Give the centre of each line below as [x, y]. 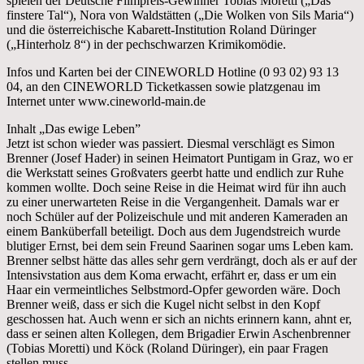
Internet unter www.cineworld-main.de [106, 101]
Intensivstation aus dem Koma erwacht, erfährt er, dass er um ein [171, 275]
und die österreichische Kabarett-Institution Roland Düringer [161, 29]
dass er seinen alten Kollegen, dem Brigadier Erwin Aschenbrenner [178, 333]
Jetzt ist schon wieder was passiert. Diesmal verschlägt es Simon [171, 143]
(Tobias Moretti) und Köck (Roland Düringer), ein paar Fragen [167, 348]
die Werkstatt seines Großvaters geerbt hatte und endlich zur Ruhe [175, 172]
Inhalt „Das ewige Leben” [74, 128]
